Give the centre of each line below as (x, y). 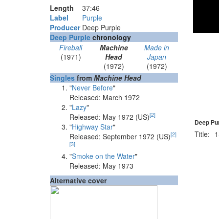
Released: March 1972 (105, 97)
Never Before (92, 87)
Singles (62, 77)
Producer (65, 27)
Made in (157, 47)
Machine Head (118, 77)
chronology (111, 37)
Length (62, 8)
